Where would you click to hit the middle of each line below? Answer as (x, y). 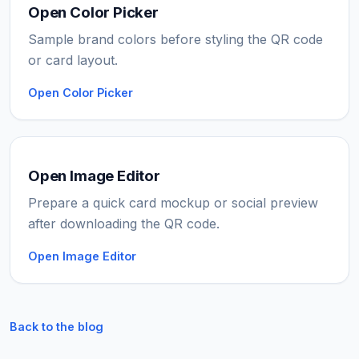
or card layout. (73, 60)
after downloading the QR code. (124, 223)
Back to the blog (56, 326)
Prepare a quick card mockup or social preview (173, 202)
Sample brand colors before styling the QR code (175, 39)
